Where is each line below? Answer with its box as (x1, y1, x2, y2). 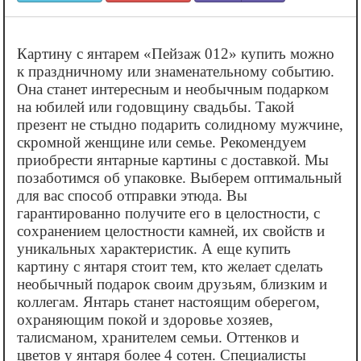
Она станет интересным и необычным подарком (17, 80, 329, 98)
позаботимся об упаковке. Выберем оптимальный (17, 168, 342, 186)
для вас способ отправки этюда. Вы (17, 186, 247, 204)
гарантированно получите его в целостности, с (17, 204, 320, 222)
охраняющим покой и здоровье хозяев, (17, 310, 273, 328)
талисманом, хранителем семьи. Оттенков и (17, 328, 299, 346)
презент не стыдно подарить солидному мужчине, (17, 115, 343, 133)
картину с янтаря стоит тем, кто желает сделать (17, 257, 323, 275)
